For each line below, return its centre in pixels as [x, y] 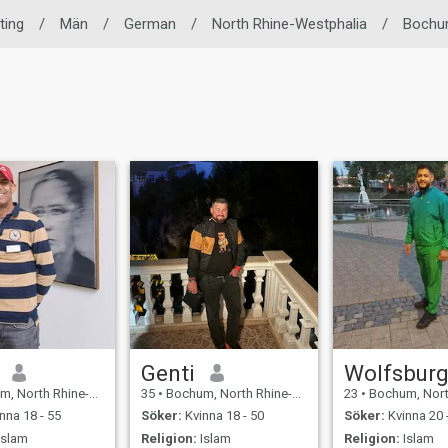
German [150, 24]
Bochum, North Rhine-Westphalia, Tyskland [228, 393]
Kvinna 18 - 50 [223, 416]
